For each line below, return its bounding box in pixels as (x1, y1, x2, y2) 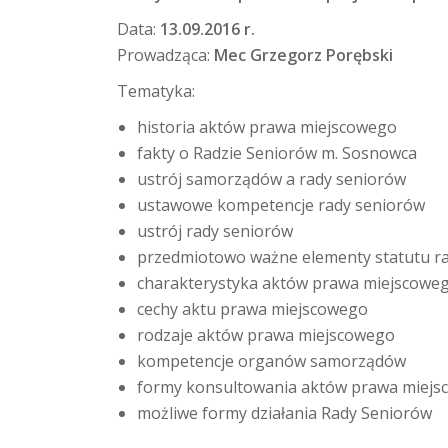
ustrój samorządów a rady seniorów (137, 168, 406, 190)
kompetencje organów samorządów (137, 350, 406, 372)
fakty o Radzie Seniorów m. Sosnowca (137, 142, 417, 164)
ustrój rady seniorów (137, 220, 293, 242)
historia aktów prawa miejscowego (137, 116, 397, 138)
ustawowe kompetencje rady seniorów (137, 194, 425, 216)
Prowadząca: (117, 44, 214, 66)
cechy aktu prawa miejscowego (137, 298, 368, 320)
